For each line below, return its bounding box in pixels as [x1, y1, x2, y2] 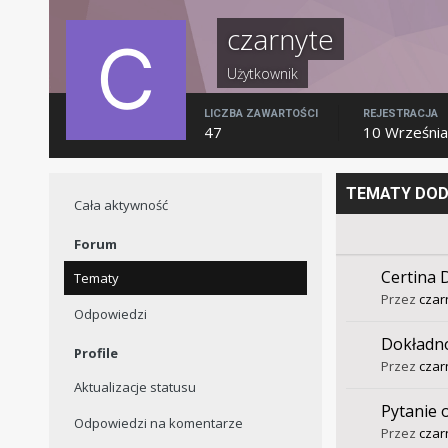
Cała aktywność [73, 196, 168, 215]
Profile [73, 344, 118, 363]
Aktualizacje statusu [73, 378, 196, 397]
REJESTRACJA [362, 107, 438, 121]
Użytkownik [226, 64, 298, 84]
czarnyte [226, 20, 334, 59]
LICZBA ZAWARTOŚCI [203, 107, 318, 121]
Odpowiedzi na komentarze [73, 414, 243, 433]
